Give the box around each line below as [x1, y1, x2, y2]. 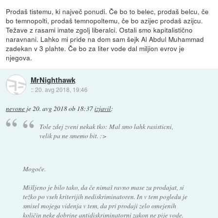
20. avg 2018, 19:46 [35, 85, 88, 93]
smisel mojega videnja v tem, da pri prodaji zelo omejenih [22, 200, 176, 210]
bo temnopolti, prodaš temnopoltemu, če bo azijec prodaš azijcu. [6, 16, 203, 26]
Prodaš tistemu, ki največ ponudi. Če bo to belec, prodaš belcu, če [6, 6, 209, 17]
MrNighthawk [30, 74, 75, 85]
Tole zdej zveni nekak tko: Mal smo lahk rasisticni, [39, 121, 174, 131]
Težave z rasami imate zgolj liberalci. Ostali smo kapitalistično [6, 25, 193, 35]
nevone [6, 104, 25, 113]
